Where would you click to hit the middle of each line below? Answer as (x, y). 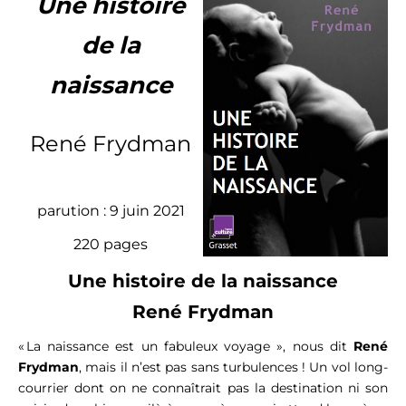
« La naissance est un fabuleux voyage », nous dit (186, 347)
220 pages (111, 245)
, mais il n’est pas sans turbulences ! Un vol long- (233, 367)
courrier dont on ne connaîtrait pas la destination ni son (203, 388)
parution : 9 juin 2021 (111, 211)
